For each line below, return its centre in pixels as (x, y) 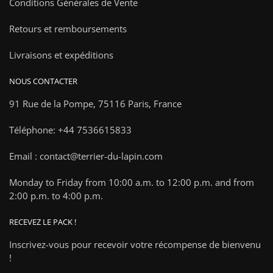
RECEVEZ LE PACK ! (43, 222)
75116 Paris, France (140, 103)
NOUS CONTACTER (43, 81)
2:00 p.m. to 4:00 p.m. (56, 196)
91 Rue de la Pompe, (54, 103)
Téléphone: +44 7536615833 (70, 129)
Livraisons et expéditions (61, 55)
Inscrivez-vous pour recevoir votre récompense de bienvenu (135, 244)
